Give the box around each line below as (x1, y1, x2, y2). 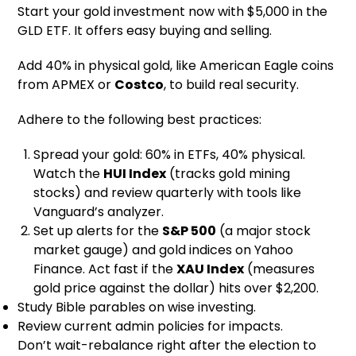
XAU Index (176, 259, 245, 278)
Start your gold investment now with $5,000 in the (17, 2, 328, 21)
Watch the (33, 164, 104, 183)
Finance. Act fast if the (33, 259, 177, 278)
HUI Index (103, 164, 167, 183)
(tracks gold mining (166, 164, 291, 183)
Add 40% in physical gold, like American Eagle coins (17, 56, 335, 75)
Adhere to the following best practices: (17, 110, 262, 129)
